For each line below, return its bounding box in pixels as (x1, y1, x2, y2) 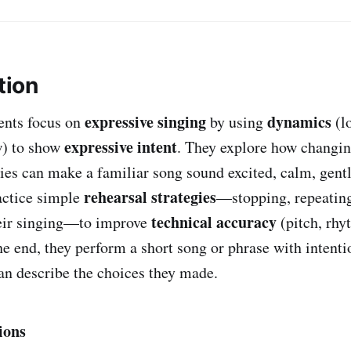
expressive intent (64, 135, 177, 158)
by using (206, 110, 267, 132)
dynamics (267, 110, 331, 133)
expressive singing (85, 110, 206, 133)
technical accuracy (151, 210, 277, 233)
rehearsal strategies (84, 185, 216, 208)
